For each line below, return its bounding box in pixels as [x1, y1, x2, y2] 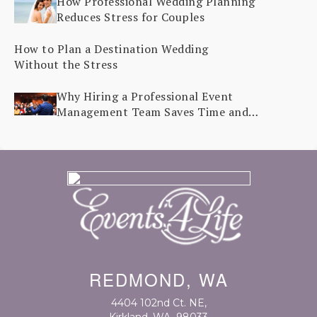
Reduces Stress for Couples [57, 9, 204, 25]
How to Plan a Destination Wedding [14, 41, 209, 57]
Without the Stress [14, 57, 117, 72]
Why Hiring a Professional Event [57, 88, 234, 104]
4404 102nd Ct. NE [110, 296, 204, 309]
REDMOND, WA [88, 267, 229, 292]
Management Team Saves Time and [57, 104, 248, 120]
